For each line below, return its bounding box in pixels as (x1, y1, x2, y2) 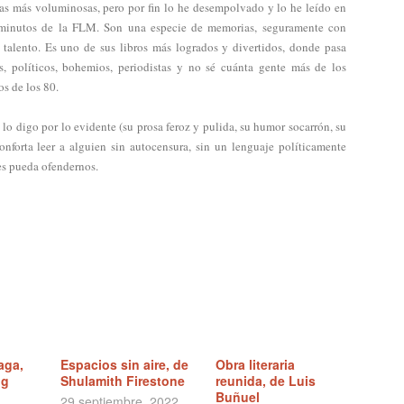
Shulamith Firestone (60, 372, 186, 390)
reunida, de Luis (215, 372, 316, 390)
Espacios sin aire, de (60, 355, 189, 373)
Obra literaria (215, 355, 295, 373)
